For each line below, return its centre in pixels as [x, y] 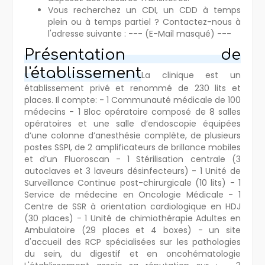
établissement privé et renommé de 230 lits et [132, 88]
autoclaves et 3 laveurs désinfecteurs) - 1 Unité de [132, 171]
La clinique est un [191, 75]
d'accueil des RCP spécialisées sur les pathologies [132, 242]
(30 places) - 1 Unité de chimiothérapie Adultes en [132, 218]
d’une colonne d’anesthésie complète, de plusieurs [132, 135]
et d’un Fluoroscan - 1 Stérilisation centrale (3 [132, 159]
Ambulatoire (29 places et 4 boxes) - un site [132, 230]
